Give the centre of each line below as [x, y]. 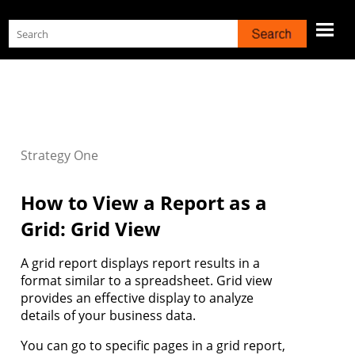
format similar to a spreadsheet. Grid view [146, 281]
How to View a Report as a [144, 203]
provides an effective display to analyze [137, 298]
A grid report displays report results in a [140, 263]
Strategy [46, 156]
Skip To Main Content [177, 19]
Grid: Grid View [91, 229]
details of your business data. [108, 316]
